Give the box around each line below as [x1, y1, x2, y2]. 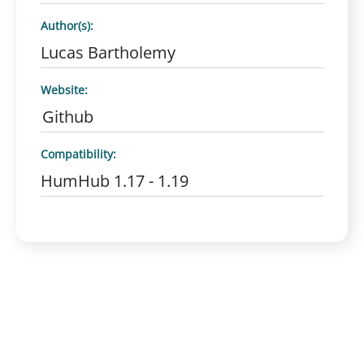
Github [42, 106, 93, 128]
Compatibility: [41, 146, 116, 162]
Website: [41, 82, 88, 97]
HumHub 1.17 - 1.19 [41, 170, 188, 192]
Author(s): [41, 18, 93, 33]
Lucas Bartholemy [41, 41, 175, 63]
